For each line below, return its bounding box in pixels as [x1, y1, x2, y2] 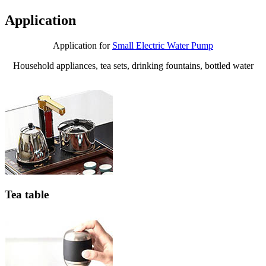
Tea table [5, 188, 49, 201]
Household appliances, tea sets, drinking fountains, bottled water [12, 60, 254, 71]
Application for [53, 40, 112, 50]
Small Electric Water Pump [112, 40, 213, 50]
